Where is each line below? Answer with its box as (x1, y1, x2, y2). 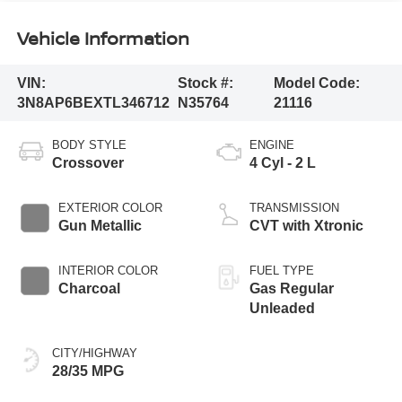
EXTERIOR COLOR (57, 201, 162, 215)
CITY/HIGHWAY (51, 346, 137, 361)
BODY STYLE (51, 138, 127, 153)
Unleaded (249, 301, 315, 317)
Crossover (51, 155, 124, 171)
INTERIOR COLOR (57, 264, 158, 278)
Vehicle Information (16, 25, 189, 50)
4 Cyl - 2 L (249, 155, 316, 171)
